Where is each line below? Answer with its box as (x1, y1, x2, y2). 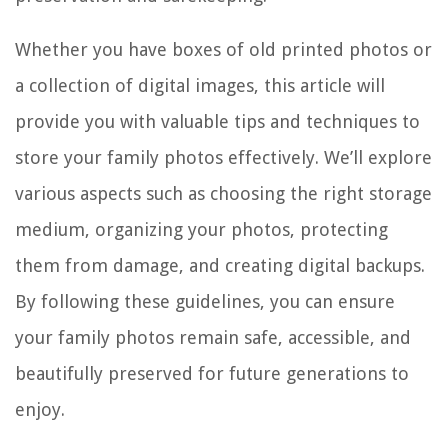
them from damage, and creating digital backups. (15, 254, 425, 276)
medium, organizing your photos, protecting (15, 218, 388, 240)
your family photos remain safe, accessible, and (15, 326, 411, 348)
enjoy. (15, 398, 65, 420)
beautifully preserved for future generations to (15, 362, 409, 384)
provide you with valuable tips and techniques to (15, 110, 420, 132)
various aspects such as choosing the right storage (15, 182, 432, 204)
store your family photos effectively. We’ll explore (15, 146, 432, 168)
